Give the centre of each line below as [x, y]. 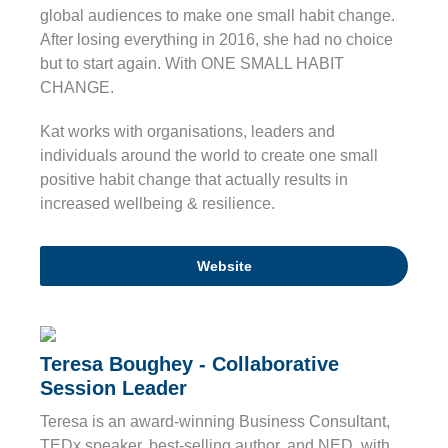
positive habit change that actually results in [194, 180]
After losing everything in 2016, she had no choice [216, 40]
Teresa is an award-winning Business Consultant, [215, 422]
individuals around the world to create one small [209, 156]
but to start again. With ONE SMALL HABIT [192, 64]
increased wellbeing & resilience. [157, 204]
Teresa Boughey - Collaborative [189, 364]
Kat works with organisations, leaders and [187, 132]
